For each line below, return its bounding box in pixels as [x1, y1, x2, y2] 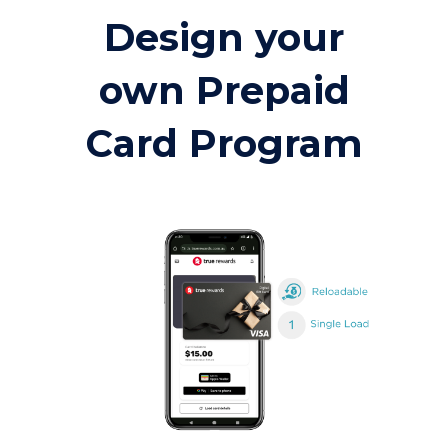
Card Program [85, 119, 363, 167]
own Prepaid [98, 66, 350, 114]
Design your [104, 13, 344, 61]
